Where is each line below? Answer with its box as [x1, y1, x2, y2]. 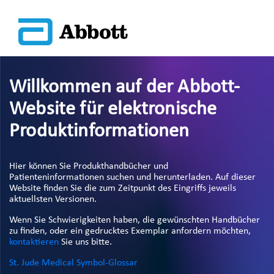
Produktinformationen [9, 122, 190, 141]
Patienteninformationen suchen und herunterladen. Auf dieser [9, 172, 256, 182]
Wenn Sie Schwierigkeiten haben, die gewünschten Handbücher [9, 215, 260, 225]
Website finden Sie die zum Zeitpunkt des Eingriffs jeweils [9, 183, 236, 193]
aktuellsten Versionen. [9, 194, 97, 204]
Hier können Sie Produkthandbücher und [9, 161, 168, 171]
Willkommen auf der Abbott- [9, 78, 240, 97]
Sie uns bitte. [59, 237, 112, 247]
